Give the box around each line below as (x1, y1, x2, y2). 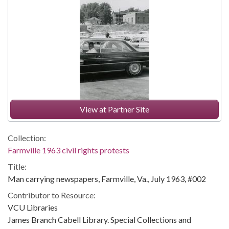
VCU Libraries (8, 202, 58, 212)
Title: (8, 162, 27, 171)
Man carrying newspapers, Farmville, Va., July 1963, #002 (8, 174, 206, 184)
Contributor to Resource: (8, 190, 96, 200)
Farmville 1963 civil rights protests (8, 145, 129, 155)
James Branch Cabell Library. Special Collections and (8, 215, 191, 224)
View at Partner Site (80, 104, 149, 114)
